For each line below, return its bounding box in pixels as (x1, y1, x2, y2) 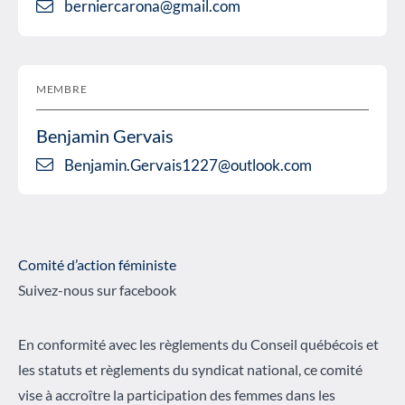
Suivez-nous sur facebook (18, 281, 176, 299)
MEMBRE (36, 81, 88, 96)
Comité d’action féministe (18, 256, 176, 274)
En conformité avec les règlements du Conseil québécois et (18, 335, 379, 353)
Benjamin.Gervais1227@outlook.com (64, 155, 312, 174)
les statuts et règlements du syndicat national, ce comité (18, 361, 363, 379)
